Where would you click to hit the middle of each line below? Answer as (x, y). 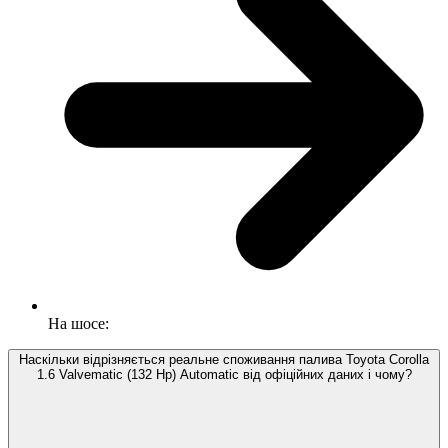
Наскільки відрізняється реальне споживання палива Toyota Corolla (224, 360)
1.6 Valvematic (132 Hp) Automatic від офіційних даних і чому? (224, 375)
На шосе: (78, 324)
